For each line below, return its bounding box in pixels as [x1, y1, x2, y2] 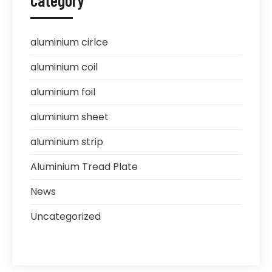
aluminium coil [30, 60, 98, 74]
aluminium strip [30, 135, 103, 149]
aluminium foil [30, 85, 95, 99]
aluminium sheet [30, 110, 109, 124]
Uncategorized [30, 209, 101, 223]
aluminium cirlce [30, 35, 108, 49]
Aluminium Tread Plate [30, 160, 138, 174]
